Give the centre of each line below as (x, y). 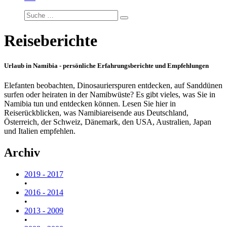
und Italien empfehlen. (40, 131)
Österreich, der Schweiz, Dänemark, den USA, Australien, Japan (108, 122)
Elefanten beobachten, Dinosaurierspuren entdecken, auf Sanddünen (113, 85)
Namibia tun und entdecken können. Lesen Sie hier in (90, 103)
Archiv (22, 152)
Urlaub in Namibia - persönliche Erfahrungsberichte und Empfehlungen (106, 65)
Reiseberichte (51, 41)
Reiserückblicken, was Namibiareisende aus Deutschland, (96, 112)
